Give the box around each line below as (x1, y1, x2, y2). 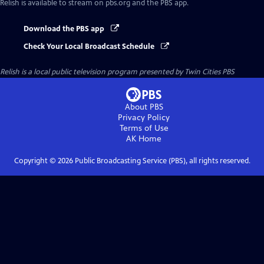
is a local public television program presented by (19, 67, 184, 77)
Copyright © (14, 156, 58, 166)
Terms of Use (119, 123, 169, 134)
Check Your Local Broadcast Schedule (24, 42, 156, 52)
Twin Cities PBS (184, 67, 235, 77)
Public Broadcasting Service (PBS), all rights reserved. (72, 156, 250, 166)
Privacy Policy (118, 113, 170, 123)
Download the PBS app (24, 24, 106, 34)
